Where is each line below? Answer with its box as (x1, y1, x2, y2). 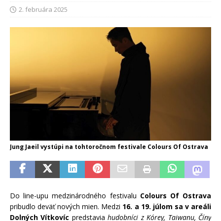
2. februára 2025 (19, 5, 68, 14)
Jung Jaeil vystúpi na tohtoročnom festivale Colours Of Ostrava (10, 142, 208, 151)
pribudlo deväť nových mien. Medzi (10, 201, 123, 211)
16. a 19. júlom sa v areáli (122, 201, 212, 211)
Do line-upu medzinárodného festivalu (10, 190, 140, 200)
